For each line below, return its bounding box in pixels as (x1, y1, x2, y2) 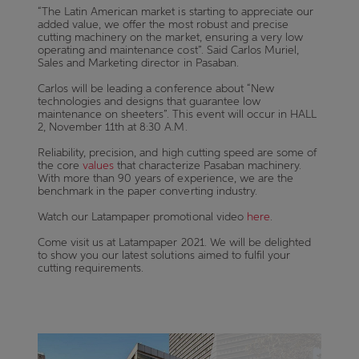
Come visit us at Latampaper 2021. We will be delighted (37, 236, 312, 249)
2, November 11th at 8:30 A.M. (37, 120, 191, 134)
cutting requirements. (37, 261, 144, 275)
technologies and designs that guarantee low (37, 95, 260, 108)
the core (37, 159, 83, 172)
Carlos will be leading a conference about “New (37, 82, 275, 95)
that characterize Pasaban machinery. (114, 159, 302, 172)
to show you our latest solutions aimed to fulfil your (37, 248, 291, 262)
